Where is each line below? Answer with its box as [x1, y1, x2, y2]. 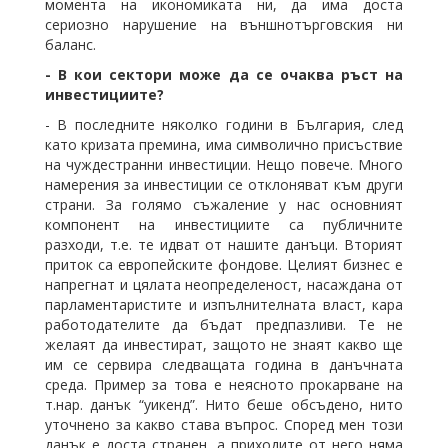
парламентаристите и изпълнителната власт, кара [45, 294, 403, 314]
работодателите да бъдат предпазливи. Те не [45, 314, 403, 334]
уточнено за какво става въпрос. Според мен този [45, 414, 403, 434]
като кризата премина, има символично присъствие [45, 134, 403, 154]
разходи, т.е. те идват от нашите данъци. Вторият [45, 234, 403, 254]
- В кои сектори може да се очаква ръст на [45, 64, 403, 84]
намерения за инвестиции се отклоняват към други [45, 174, 403, 194]
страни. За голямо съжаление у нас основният [45, 194, 403, 214]
